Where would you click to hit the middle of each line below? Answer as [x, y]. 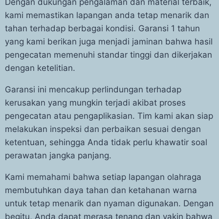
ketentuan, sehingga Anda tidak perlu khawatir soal [106, 142]
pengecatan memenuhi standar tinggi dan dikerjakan [109, 55]
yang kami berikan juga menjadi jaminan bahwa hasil [109, 42]
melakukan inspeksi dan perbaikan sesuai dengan [103, 129]
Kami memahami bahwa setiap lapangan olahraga [103, 177]
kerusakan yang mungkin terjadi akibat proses [95, 103]
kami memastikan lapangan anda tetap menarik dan [107, 15]
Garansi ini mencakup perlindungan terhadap [93, 89]
